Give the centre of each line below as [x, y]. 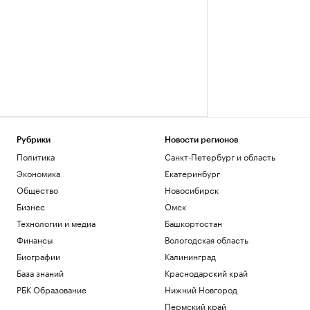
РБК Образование [52, 289]
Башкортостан [193, 222]
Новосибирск [191, 189]
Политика [36, 156]
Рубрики [34, 140]
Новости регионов [201, 140]
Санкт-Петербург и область [220, 156]
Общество [37, 189]
